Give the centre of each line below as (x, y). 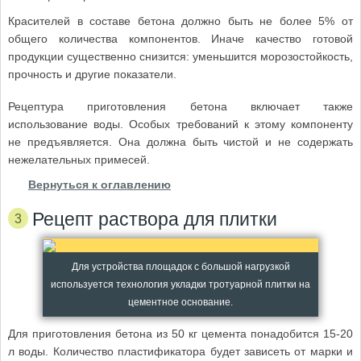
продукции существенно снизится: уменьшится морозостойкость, (180, 56)
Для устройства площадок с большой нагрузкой (180, 267)
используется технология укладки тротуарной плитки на (180, 285)
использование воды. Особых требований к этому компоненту (180, 124)
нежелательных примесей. (79, 159)
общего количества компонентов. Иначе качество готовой (180, 38)
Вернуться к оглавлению (99, 184)
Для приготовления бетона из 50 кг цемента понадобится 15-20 (180, 333)
